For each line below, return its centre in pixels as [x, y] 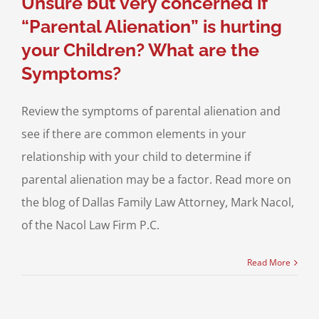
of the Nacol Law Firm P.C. [90, 225]
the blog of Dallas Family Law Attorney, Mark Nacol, [157, 203]
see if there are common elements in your [134, 134]
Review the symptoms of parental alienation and [151, 111]
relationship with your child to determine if [136, 157]
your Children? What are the [140, 50]
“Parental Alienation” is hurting [151, 27]
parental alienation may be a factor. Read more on [156, 180]
